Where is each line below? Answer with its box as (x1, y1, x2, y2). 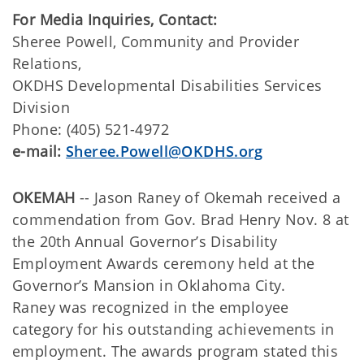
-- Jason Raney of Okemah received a (75, 188, 340, 207)
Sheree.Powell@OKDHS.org (66, 141, 263, 161)
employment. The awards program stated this (12, 341, 338, 361)
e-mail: (12, 141, 62, 161)
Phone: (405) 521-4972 (12, 119, 169, 139)
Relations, (12, 54, 82, 73)
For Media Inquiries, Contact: (12, 10, 218, 29)
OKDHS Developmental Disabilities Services (12, 76, 323, 95)
